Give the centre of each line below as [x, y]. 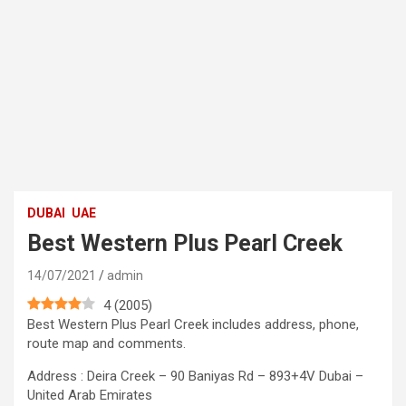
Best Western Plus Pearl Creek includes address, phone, [193, 325]
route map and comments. [106, 344]
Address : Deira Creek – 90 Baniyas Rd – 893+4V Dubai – [195, 377]
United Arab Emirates [90, 396]
